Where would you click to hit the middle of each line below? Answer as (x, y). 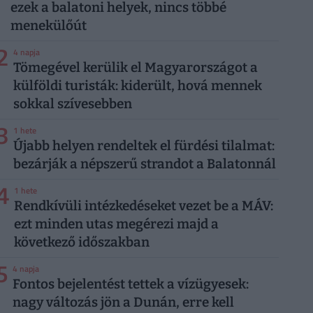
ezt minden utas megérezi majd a (116, 224)
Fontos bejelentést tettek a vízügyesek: (131, 284)
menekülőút (49, 26)
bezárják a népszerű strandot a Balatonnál (145, 164)
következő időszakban (82, 242)
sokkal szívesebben (73, 104)
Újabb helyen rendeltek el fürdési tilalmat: (144, 146)
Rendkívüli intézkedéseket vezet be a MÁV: (144, 206)
